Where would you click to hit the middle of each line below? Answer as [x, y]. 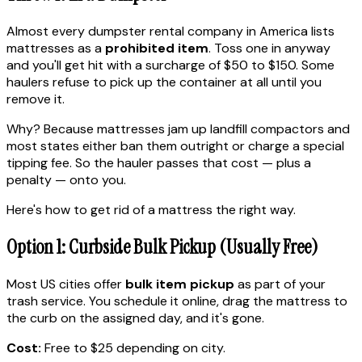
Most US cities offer [66, 284]
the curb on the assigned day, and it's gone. [135, 318]
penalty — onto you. [66, 179]
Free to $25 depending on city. [133, 347]
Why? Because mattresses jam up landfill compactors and [178, 128]
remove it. [36, 99]
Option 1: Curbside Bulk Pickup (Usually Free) [162, 246]
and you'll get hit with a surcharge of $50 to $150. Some [170, 65]
